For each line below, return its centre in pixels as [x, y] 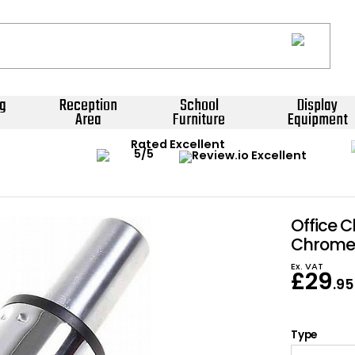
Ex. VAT [307, 266]
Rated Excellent [177, 145]
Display [317, 106]
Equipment [317, 120]
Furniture [199, 120]
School [199, 106]
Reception [88, 106]
